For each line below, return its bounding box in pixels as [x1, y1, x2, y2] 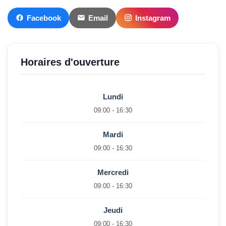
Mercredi [97, 167, 129, 177]
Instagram [135, 13, 171, 22]
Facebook [27, 13, 61, 22]
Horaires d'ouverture [21, 56, 120, 68]
